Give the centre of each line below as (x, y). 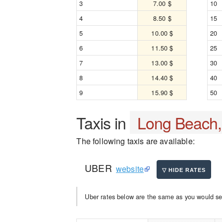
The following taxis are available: (136, 141)
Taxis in (103, 122)
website (130, 169)
